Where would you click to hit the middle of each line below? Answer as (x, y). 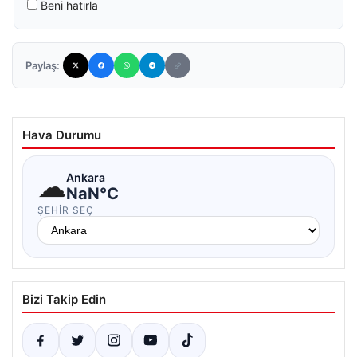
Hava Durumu (62, 135)
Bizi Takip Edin (64, 299)
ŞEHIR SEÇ (66, 210)
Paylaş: (43, 65)
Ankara (86, 177)
